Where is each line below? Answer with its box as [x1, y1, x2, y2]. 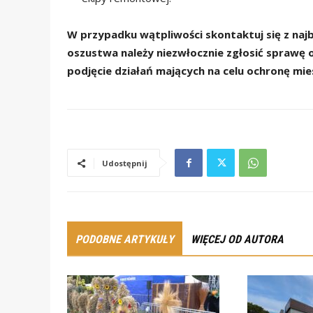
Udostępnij [102, 158, 147, 169]
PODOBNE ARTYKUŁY [75, 233, 174, 247]
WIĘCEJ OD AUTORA [191, 233, 284, 247]
